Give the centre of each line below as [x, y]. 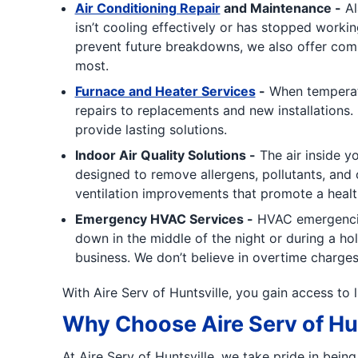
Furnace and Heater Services [165, 91]
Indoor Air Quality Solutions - [165, 155]
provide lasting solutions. [151, 129]
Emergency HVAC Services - [164, 219]
